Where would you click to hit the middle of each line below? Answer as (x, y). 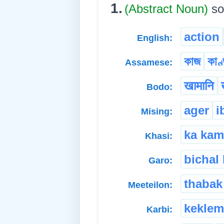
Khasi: (159, 136)
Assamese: (149, 62)
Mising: (157, 111)
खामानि (199, 85)
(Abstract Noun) (168, 8)
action (202, 36)
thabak (203, 183)
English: (155, 38)
